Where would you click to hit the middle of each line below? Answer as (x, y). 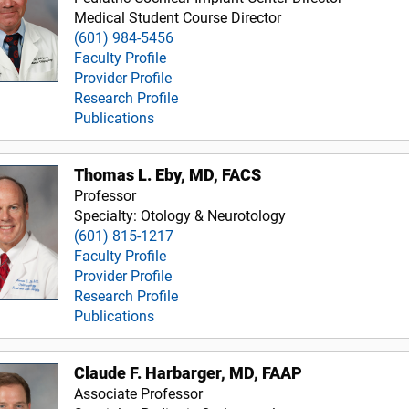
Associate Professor (139, 393)
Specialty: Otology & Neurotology (180, 215)
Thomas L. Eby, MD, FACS (168, 175)
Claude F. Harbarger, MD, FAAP (189, 373)
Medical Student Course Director (178, 17)
